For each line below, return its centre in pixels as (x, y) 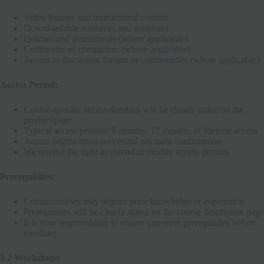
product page (48, 120)
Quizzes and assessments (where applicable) (105, 38)
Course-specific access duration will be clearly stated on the (134, 109)
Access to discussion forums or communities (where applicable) (141, 60)
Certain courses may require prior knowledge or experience (133, 201)
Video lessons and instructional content (96, 17)
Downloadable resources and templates (96, 28)
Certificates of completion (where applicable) (107, 49)
